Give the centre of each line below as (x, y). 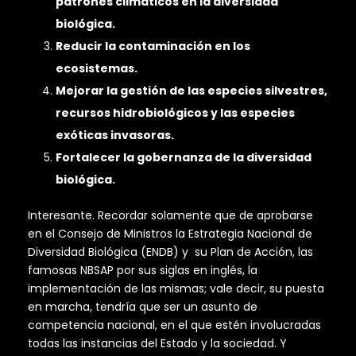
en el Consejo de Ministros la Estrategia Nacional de (170, 234)
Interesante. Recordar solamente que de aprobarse (170, 216)
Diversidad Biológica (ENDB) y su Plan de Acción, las (170, 252)
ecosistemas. (97, 69)
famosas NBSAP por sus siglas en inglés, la (143, 271)
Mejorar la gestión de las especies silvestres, (192, 91)
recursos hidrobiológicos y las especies (175, 113)
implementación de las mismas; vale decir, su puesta (176, 289)
